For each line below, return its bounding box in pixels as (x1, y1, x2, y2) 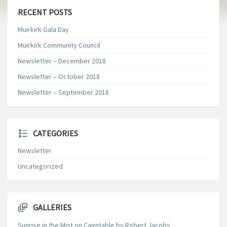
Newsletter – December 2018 (18, 56, 106, 65)
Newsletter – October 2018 (18, 72, 100, 81)
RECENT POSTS (18, 7, 72, 17)
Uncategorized (18, 162, 63, 171)
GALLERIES (33, 202, 71, 212)
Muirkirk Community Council (18, 41, 100, 50)
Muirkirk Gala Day (18, 25, 69, 34)
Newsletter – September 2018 (18, 88, 109, 97)
